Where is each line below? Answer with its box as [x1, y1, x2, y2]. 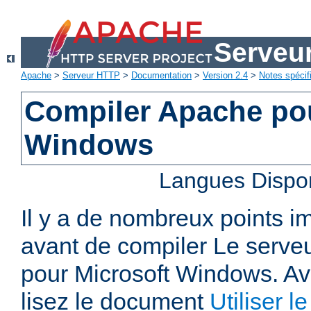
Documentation [131, 70, 192, 81]
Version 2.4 [203, 70, 248, 81]
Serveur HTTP [62, 70, 120, 81]
